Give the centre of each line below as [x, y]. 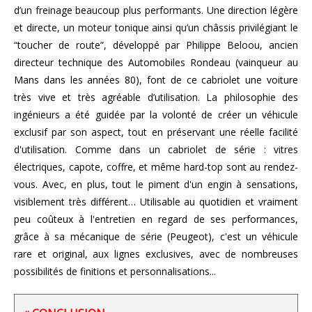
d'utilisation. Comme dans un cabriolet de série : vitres [156, 150]
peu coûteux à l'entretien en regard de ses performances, [156, 219]
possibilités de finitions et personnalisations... [115, 272]
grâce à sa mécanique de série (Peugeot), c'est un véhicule [156, 237]
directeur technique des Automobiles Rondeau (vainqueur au [156, 63]
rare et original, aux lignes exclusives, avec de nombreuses [156, 254]
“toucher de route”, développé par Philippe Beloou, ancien [156, 45]
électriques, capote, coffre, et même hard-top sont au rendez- [156, 167]
